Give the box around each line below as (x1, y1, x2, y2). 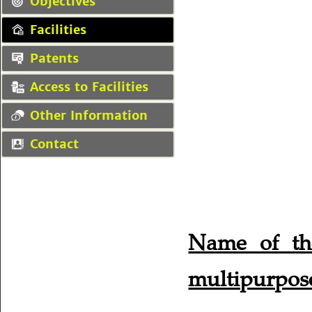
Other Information (30, 107, 148, 123)
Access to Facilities (30, 78, 148, 95)
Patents (30, 49, 79, 66)
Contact (30, 135, 79, 152)
